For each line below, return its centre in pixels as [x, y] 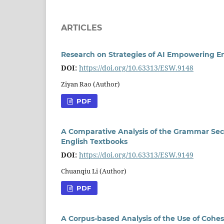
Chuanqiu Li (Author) [94, 171]
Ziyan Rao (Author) [90, 84]
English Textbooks [94, 141]
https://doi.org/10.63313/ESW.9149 [136, 154]
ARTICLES [81, 27]
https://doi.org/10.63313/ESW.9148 [136, 67]
